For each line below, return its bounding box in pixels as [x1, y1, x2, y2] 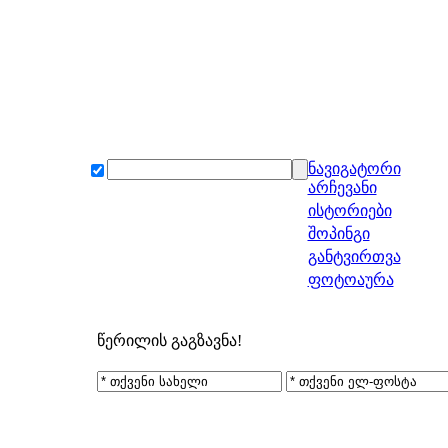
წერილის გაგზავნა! [97, 332, 242, 349]
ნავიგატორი [307, 160, 401, 177]
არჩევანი [307, 179, 377, 196]
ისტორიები [307, 202, 392, 219]
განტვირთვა [307, 248, 401, 265]
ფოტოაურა [307, 271, 394, 288]
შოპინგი [307, 225, 370, 242]
